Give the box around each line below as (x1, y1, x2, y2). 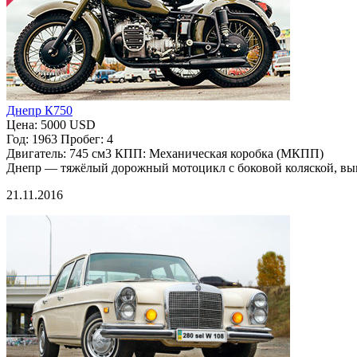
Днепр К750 (6, 103, 73, 117)
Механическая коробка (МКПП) (149, 146, 324, 160)
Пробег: (57, 131, 107, 146)
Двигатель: (6, 146, 69, 160)
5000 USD (41, 117, 96, 131)
